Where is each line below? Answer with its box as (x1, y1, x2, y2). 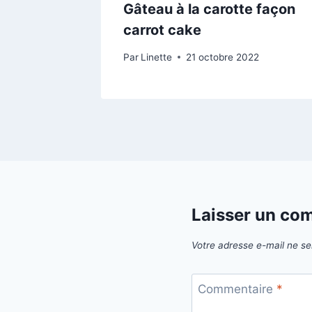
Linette (141, 51, 173, 63)
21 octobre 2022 (186, 51, 260, 63)
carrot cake (123, 22, 201, 39)
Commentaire (197, 282, 276, 297)
